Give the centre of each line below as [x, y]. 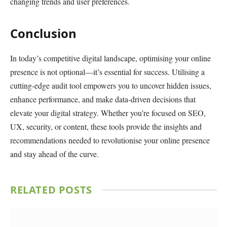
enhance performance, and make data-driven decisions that [103, 99]
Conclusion [43, 33]
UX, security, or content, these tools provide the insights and [106, 126]
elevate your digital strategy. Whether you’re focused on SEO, [108, 112]
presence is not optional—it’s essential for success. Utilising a [107, 71]
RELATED [34, 190]
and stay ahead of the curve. [54, 154]
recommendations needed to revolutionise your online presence [110, 140]
